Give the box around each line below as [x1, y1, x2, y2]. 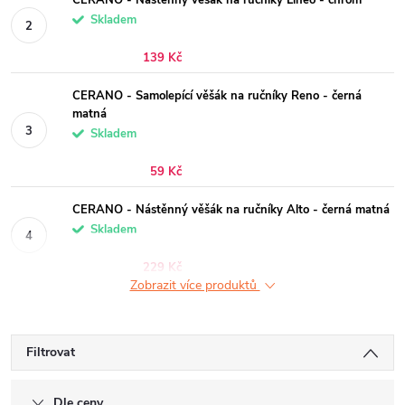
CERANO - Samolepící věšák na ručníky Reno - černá [72, 88, 362, 104]
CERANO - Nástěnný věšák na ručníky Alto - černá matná [72, 202, 390, 218]
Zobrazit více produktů [129, 277, 260, 294]
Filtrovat [26, 344, 75, 361]
